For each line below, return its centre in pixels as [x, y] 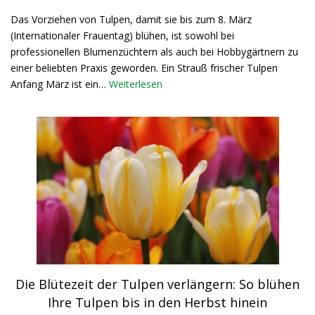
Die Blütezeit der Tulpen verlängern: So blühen [157, 284]
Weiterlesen [136, 84]
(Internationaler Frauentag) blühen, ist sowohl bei [122, 36]
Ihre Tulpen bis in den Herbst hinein [157, 302]
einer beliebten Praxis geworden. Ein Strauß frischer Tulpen [144, 68]
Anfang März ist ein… [60, 84]
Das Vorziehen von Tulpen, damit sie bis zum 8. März [131, 19]
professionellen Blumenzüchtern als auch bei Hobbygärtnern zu [154, 52]
